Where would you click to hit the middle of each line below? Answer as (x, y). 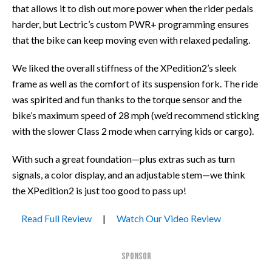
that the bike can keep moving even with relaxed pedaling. (131, 39)
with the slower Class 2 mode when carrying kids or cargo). (133, 131)
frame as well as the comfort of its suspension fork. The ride (135, 83)
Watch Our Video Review (169, 218)
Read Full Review (56, 218)
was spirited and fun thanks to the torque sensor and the (127, 99)
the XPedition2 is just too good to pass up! (99, 190)
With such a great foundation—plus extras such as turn (124, 158)
